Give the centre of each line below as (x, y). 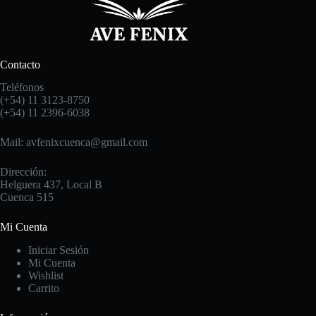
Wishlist (46, 276)
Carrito (44, 288)
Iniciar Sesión (59, 250)
